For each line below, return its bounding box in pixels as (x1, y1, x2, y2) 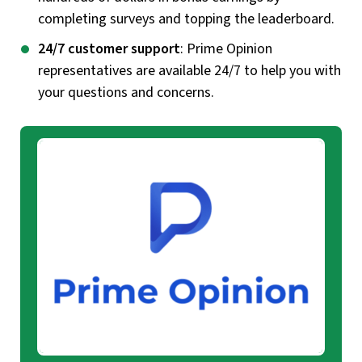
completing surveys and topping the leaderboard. (38, 9, 335, 30)
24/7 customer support (38, 39, 180, 60)
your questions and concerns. (38, 82, 214, 103)
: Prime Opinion (180, 39, 272, 60)
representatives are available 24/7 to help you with (38, 61, 341, 82)
